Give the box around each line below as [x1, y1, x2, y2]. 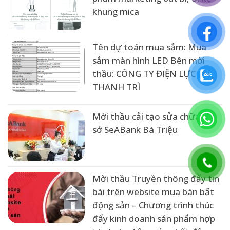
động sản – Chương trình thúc [92, 199, 214, 212]
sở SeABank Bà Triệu [92, 124, 178, 136]
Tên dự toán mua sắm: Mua [92, 41, 206, 53]
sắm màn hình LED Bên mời [92, 54, 205, 67]
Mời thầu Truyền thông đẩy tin [92, 172, 219, 185]
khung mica [92, 6, 139, 18]
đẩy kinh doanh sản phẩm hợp [92, 213, 215, 225]
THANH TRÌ [92, 81, 140, 93]
